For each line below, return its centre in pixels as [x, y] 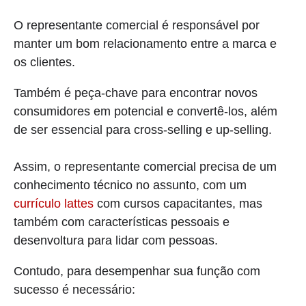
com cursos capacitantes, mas [178, 203]
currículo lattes [54, 203]
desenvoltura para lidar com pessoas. [117, 240]
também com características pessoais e [122, 222]
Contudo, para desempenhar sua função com [137, 271]
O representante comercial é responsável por [137, 25]
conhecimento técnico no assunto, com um [130, 185]
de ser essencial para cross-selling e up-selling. [143, 129]
